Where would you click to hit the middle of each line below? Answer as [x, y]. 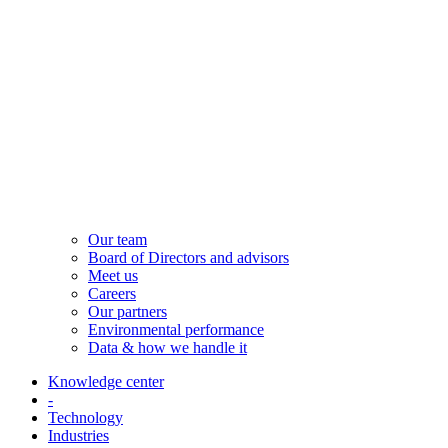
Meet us [113, 275]
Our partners [127, 311]
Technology [85, 417]
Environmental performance [176, 329]
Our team [117, 239]
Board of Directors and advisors [188, 257]
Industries [78, 435]
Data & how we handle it [167, 347]
